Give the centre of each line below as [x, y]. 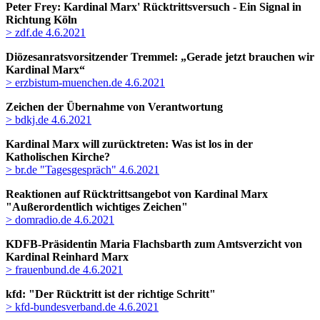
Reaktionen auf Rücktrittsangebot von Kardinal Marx [137, 194]
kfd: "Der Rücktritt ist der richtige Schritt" [111, 294]
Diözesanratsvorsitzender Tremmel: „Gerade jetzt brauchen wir [160, 57]
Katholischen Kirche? [58, 157]
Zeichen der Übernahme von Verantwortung [114, 107]
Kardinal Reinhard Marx [67, 257]
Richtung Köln [41, 20]
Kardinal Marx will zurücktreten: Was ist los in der [129, 144]
